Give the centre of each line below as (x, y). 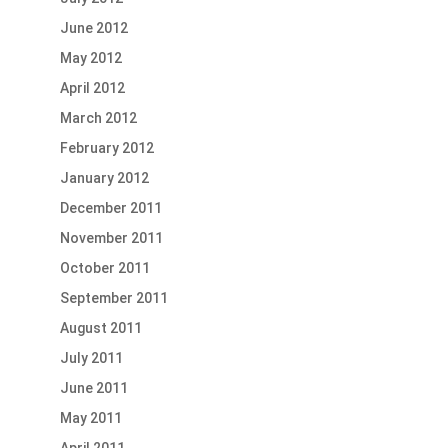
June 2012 (93, 28)
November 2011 (111, 238)
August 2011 (100, 328)
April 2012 (92, 88)
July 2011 (91, 358)
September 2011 (113, 298)
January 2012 (104, 178)
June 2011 (93, 388)
